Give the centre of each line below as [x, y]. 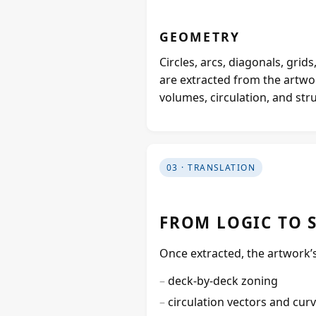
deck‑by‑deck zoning [223, 280]
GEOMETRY [200, 36]
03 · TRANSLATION [211, 167]
